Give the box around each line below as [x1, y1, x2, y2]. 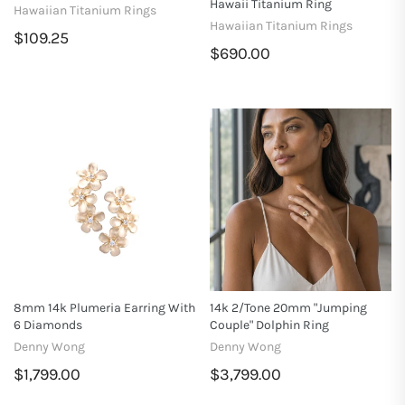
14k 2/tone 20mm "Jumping [209, 299, 367, 316]
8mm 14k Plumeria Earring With [14, 299, 195, 316]
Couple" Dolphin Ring [209, 316, 329, 333]
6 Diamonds [14, 316, 82, 333]
